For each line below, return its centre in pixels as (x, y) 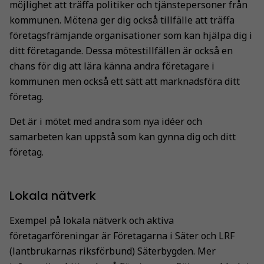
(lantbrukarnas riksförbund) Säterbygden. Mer (113, 251)
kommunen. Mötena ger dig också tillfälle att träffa (122, 20)
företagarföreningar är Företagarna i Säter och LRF (122, 235)
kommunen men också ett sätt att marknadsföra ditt (125, 81)
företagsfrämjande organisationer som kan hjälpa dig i (131, 35)
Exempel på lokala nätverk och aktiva (92, 220)
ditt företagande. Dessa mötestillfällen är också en (121, 50)
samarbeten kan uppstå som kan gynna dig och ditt (123, 136)
